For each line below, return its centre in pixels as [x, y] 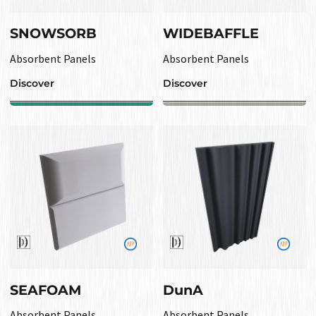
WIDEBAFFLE [211, 34]
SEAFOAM [45, 290]
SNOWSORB [53, 34]
